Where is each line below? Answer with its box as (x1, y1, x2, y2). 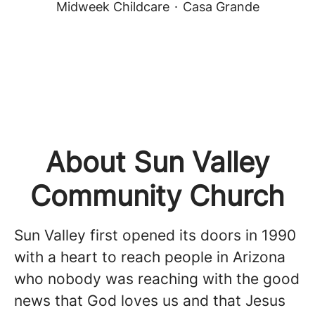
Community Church (30, 179, 285, 213)
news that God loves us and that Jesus (14, 292, 285, 309)
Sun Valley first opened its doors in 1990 (14, 226, 296, 244)
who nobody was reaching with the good (14, 270, 300, 288)
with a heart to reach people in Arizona (14, 248, 285, 266)
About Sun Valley (46, 145, 269, 179)
